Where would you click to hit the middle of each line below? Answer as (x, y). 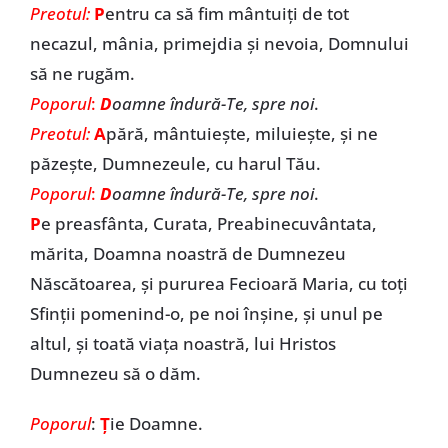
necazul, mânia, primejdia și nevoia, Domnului (219, 43)
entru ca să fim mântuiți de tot (226, 13)
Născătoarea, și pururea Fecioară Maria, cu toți (218, 283)
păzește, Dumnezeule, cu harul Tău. (175, 163)
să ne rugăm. (82, 73)
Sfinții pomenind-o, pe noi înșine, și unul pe (206, 313)
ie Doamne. (156, 423)
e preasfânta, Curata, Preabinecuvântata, (208, 223)
